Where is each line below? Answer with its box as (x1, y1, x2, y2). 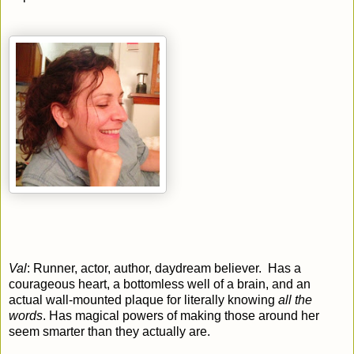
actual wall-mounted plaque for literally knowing (9, 292, 278, 307)
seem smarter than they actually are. (9, 324, 210, 338)
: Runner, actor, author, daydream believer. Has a (27, 261, 301, 275)
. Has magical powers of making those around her (43, 308, 319, 322)
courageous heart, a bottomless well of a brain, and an (9, 277, 311, 291)
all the (278, 292, 312, 307)
